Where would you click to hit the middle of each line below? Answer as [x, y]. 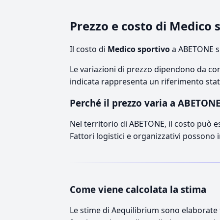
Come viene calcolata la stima [138, 189]
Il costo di [89, 49]
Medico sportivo [139, 49]
